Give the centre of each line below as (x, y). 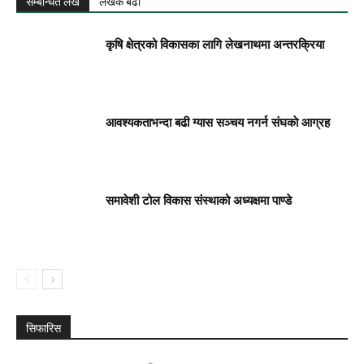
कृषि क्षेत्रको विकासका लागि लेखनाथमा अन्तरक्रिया (215, 44)
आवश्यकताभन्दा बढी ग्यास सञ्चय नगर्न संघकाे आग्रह (218, 122)
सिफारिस (43, 328)
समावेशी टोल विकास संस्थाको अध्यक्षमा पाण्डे (199, 200)
